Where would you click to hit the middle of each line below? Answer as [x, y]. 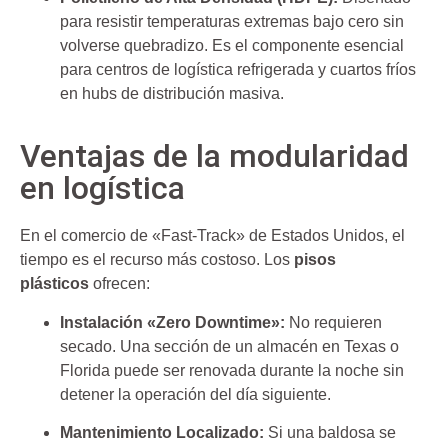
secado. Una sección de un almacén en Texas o [229, 346]
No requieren [333, 322]
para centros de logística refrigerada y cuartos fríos [238, 70]
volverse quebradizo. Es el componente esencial [232, 46]
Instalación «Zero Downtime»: [172, 322]
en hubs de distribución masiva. [172, 94]
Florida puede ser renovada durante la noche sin [232, 370]
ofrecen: [119, 284]
